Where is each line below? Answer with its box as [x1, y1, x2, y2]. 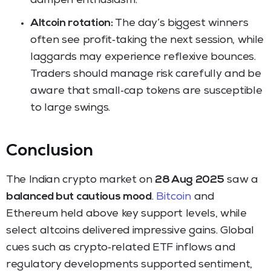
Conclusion [6, 143, 93, 160]
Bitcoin [156, 191, 191, 203]
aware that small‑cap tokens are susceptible [30, 85, 263, 97]
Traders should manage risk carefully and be [30, 68, 261, 80]
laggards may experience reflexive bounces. [30, 51, 256, 63]
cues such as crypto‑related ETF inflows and [6, 242, 235, 253]
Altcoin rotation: [30, 18, 113, 29]
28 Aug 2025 [155, 174, 224, 186]
